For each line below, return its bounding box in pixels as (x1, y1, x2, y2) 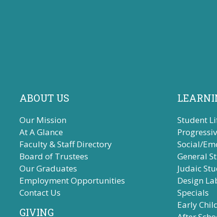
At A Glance (19, 126, 63, 138)
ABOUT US (19, 92, 69, 104)
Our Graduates (19, 163, 77, 174)
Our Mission (19, 114, 66, 125)
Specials (177, 187, 209, 198)
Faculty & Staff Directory (19, 139, 112, 150)
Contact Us (19, 187, 61, 198)
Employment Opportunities (19, 175, 125, 186)
